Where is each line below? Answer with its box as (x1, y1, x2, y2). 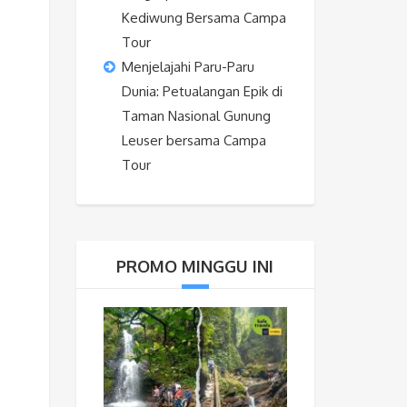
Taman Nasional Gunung (121, 107, 271, 125)
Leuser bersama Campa (121, 132, 266, 150)
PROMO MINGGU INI (116, 256, 274, 277)
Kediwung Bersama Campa (121, 9, 286, 27)
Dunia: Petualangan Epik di (121, 83, 283, 101)
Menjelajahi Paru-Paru (121, 58, 254, 76)
